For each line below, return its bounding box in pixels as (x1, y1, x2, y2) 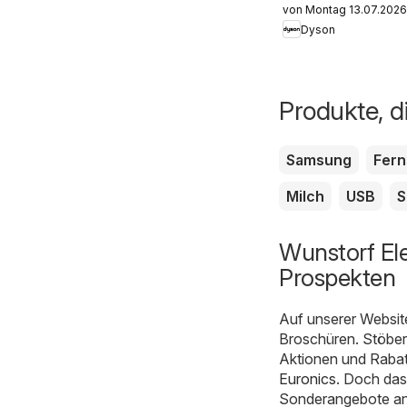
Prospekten (279, 263, 395, 293)
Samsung (286, 151, 352, 170)
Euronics (279, 370, 336, 389)
